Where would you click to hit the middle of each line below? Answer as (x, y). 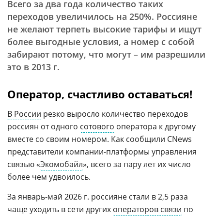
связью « (24, 164)
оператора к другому (155, 126)
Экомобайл (62, 164)
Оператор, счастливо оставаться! (100, 94)
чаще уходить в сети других (60, 209)
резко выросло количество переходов (115, 114)
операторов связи (147, 209)
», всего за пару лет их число (137, 164)
